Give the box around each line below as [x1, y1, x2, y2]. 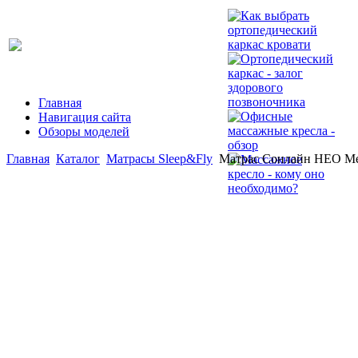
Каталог [56, 152, 100, 165]
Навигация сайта [38, 110, 131, 124]
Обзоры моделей [38, 125, 129, 138]
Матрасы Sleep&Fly [106, 152, 213, 165]
